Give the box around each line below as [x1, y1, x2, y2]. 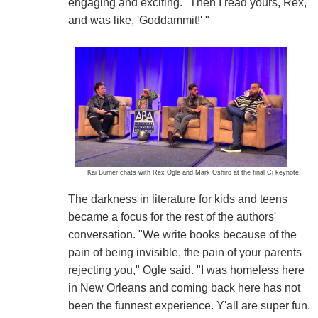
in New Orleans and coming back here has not [67, 282, 300, 295]
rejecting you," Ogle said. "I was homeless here [67, 264, 305, 277]
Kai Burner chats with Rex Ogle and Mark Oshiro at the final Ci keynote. [87, 169, 302, 177]
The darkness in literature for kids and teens [67, 193, 287, 206]
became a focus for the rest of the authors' [67, 211, 276, 224]
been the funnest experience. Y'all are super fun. [67, 300, 310, 312]
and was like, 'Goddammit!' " [67, 14, 209, 27]
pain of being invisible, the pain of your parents [67, 246, 302, 259]
